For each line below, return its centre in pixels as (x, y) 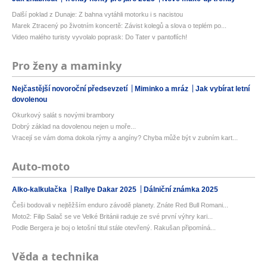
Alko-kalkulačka (40, 190)
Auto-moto (41, 167)
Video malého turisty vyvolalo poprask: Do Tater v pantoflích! (100, 37)
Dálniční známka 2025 (181, 190)
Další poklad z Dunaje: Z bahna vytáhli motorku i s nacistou (97, 15)
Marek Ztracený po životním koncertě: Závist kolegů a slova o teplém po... (119, 26)
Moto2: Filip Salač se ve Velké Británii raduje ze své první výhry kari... (112, 217)
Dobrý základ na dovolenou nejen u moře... (74, 127)
